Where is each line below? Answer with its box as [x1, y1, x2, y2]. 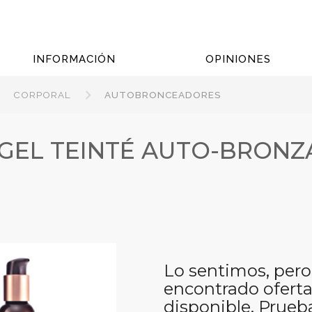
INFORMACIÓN [32, 53, 116, 65]
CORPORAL [13, 88, 72, 100]
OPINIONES [205, 53, 271, 65]
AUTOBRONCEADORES [104, 88, 222, 100]
